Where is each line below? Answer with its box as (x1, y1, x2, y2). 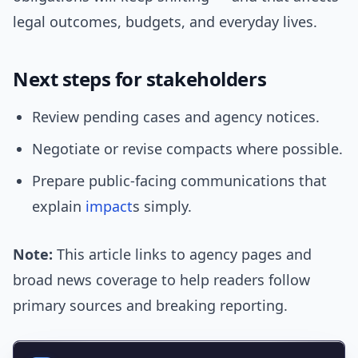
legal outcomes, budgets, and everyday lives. (13, 12, 317, 32)
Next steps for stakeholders (13, 66, 267, 93)
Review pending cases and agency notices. (32, 107, 320, 127)
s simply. (133, 197, 192, 217)
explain (32, 197, 86, 217)
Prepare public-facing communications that (32, 171, 327, 191)
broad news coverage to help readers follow (13, 270, 310, 290)
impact (86, 197, 133, 217)
